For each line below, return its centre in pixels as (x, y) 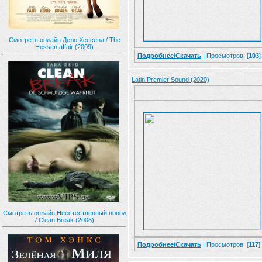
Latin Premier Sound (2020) (170, 80)
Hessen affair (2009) (64, 47)
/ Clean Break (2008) (64, 220)
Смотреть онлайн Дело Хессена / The (64, 40)
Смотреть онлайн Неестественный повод (64, 213)
